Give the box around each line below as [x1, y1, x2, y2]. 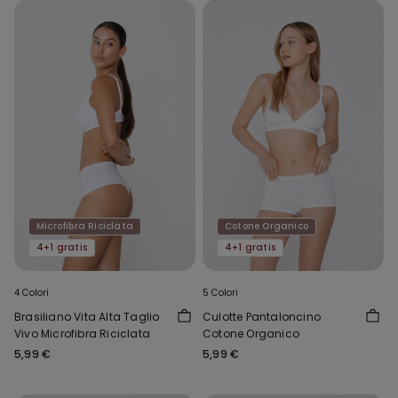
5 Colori [203, 286, 239, 300]
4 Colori [14, 286, 50, 300]
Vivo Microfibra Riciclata [14, 326, 150, 342]
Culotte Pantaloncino [203, 309, 321, 325]
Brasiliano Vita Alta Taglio [14, 309, 160, 325]
